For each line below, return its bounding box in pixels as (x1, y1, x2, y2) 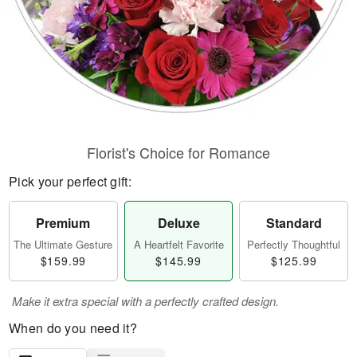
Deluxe (157, 214, 200, 232)
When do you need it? (9, 319, 137, 337)
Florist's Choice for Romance (87, 142, 270, 163)
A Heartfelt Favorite (133, 237, 224, 252)
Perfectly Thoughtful (247, 237, 341, 252)
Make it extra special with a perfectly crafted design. (12, 292, 279, 309)
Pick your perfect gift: (9, 172, 131, 190)
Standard (265, 214, 322, 232)
